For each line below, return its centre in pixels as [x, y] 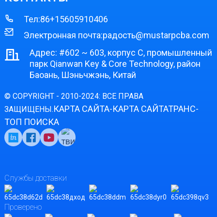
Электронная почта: [63, 35]
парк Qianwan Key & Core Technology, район [115, 64]
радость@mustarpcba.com [156, 35]
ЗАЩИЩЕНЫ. [29, 109]
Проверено [23, 207]
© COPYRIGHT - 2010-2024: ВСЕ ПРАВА [74, 96]
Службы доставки [35, 178]
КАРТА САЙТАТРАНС [154, 109]
